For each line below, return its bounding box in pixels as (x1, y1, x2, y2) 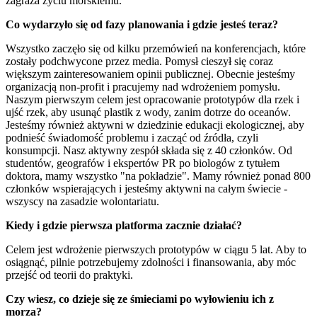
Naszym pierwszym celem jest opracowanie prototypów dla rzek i (6, 93, 299, 106)
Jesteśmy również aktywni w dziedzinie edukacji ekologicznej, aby (6, 119, 304, 132)
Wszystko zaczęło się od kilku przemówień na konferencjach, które (6, 42, 306, 55)
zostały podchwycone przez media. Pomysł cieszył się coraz (6, 55, 273, 68)
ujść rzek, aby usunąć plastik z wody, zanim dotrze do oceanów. (6, 106, 291, 119)
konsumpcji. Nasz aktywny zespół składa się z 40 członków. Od (6, 144, 292, 157)
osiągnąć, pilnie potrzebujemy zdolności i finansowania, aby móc (6, 256, 296, 269)
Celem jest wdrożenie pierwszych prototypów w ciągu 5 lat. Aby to (6, 243, 306, 256)
